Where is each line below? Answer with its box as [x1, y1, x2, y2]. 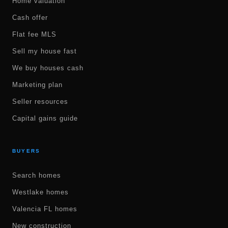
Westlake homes [12, 188, 69, 196]
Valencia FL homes [12, 205, 77, 213]
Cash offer [12, 14, 48, 21]
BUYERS [12, 148, 41, 154]
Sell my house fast [12, 47, 77, 55]
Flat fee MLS [12, 31, 56, 38]
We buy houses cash [12, 64, 83, 72]
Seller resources [12, 98, 68, 105]
